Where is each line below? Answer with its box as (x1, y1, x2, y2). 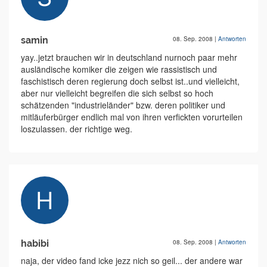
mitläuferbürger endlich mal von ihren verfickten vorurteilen (21, 111, 243, 123)
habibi (21, 238, 49, 250)
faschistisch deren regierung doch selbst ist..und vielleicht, (21, 75, 240, 88)
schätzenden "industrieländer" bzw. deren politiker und (21, 99, 225, 111)
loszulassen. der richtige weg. (21, 123, 132, 135)
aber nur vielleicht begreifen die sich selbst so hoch (21, 87, 213, 100)
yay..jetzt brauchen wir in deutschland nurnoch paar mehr (21, 51, 237, 64)
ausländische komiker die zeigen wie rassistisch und (21, 63, 217, 76)
